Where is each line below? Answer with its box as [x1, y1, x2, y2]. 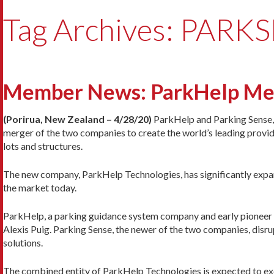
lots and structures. [3, 139, 83, 152]
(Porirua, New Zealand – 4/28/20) [3, 113, 152, 125]
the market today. [3, 181, 76, 193]
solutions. [3, 236, 43, 248]
